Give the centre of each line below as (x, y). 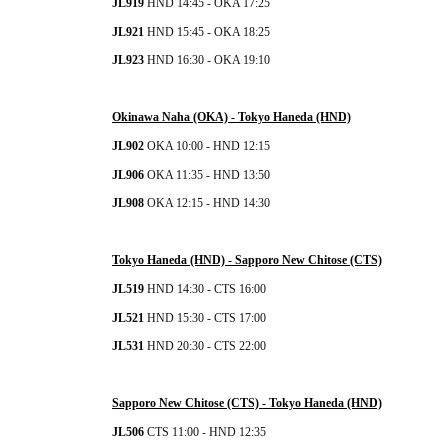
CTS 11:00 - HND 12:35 (205, 432)
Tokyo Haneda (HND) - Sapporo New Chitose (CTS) (247, 260)
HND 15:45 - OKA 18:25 (208, 32)
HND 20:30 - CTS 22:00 (206, 346)
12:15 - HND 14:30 (221, 203)
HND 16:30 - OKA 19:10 (208, 60)
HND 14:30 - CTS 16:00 (205, 289)
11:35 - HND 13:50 (221, 175)
